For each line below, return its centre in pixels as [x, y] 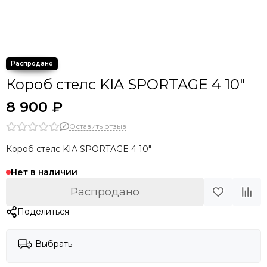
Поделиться [43, 211]
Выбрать [54, 243]
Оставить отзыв [98, 126]
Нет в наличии [44, 172]
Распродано [105, 192]
